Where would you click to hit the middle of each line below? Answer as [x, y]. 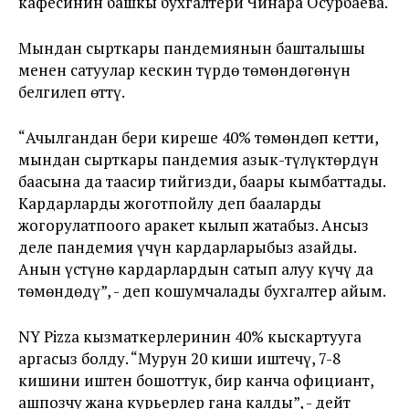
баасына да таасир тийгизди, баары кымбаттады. [202, 181]
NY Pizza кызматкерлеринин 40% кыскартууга [190, 336]
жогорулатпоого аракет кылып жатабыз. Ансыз [194, 225]
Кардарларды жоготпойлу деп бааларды [170, 203]
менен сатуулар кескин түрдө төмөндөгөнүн [184, 69]
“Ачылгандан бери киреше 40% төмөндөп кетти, [198, 137]
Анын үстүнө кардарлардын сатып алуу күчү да [196, 268]
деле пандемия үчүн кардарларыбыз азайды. [187, 246]
